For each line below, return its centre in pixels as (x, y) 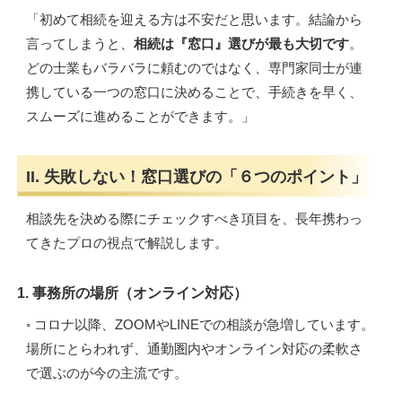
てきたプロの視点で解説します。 (127, 243)
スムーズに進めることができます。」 (141, 117)
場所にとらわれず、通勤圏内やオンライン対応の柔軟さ (195, 349)
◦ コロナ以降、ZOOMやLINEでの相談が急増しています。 (201, 325)
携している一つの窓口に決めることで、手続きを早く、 (195, 92)
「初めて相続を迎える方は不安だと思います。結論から (195, 20)
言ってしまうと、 (80, 44)
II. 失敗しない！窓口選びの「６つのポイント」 (196, 177)
